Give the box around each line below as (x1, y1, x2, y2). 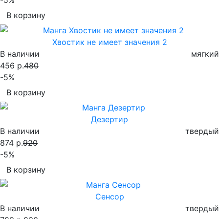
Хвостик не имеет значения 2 (52, 37, 167, 47)
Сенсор (95, 191, 124, 201)
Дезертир (91, 114, 128, 124)
